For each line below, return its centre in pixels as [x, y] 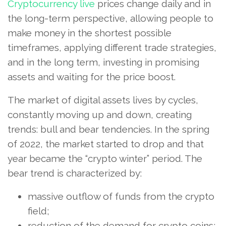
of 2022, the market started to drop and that [106, 144]
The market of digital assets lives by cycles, [103, 100]
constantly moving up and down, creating [100, 115]
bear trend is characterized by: [75, 173]
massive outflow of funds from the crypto [121, 196]
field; [39, 211]
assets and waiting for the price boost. [92, 77]
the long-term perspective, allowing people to [110, 18]
